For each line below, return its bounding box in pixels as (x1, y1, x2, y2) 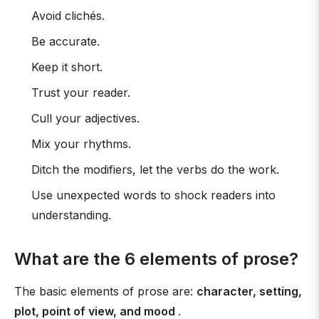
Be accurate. (31, 34, 100, 48)
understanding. (31, 208, 111, 222)
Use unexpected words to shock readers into (31, 188, 276, 202)
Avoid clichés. (31, 9, 105, 23)
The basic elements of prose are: (14, 284, 197, 298)
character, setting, (197, 284, 302, 298)
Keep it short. (31, 60, 103, 74)
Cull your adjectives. (31, 111, 140, 125)
